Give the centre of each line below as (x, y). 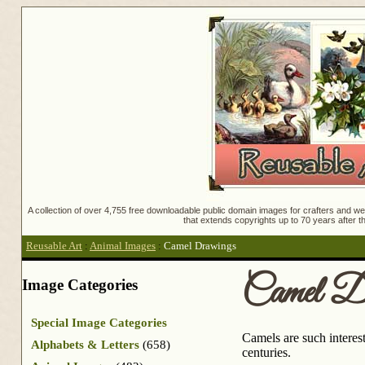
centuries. (266, 353)
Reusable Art (54, 246)
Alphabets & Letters (85, 344)
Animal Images (123, 246)
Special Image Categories (99, 322)
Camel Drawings (200, 246)
